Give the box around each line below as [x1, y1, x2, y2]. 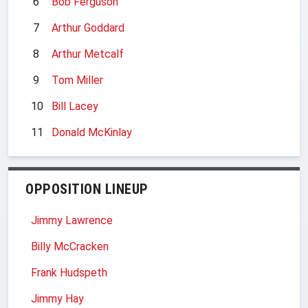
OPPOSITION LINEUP [25, 180, 148, 197]
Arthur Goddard [52, 21, 124, 34]
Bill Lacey [52, 99, 98, 113]
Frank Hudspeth [31, 265, 107, 279]
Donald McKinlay [52, 125, 132, 139]
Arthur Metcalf [52, 47, 124, 60]
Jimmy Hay [31, 291, 84, 305]
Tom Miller [52, 73, 103, 87]
